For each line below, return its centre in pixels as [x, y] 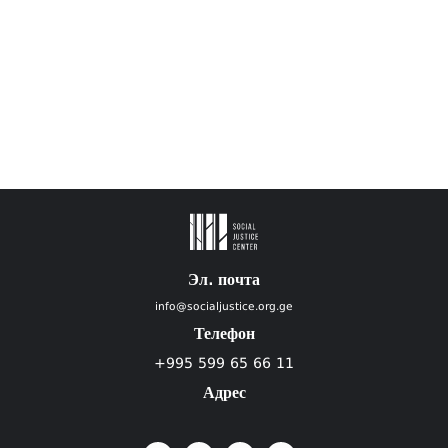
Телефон [224, 334]
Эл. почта [224, 280]
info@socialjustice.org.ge [224, 307]
